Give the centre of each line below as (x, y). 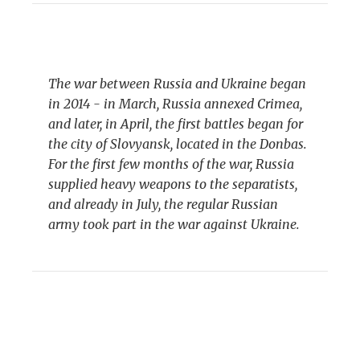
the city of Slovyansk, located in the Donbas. (178, 144)
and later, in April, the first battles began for (176, 124)
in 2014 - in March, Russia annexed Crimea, (175, 104)
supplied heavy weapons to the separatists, (173, 184)
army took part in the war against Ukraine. (174, 225)
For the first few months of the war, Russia (171, 164)
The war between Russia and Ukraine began (177, 84)
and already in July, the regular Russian (163, 205)
